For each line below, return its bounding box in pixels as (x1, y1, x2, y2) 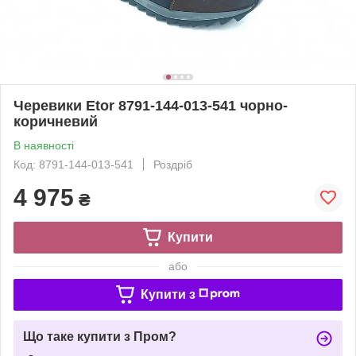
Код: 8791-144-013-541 (14, 157, 133, 171)
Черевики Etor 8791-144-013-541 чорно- (14, 97, 288, 114)
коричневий (14, 113, 98, 130)
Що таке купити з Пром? (23, 329, 176, 343)
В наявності (14, 138, 74, 152)
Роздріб (153, 157, 192, 171)
